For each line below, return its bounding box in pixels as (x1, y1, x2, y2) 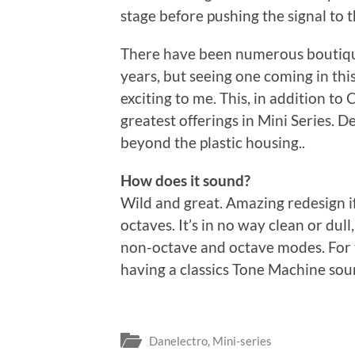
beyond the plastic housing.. (120, 132, 305, 151)
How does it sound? (120, 170, 250, 189)
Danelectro (149, 334, 208, 349)
